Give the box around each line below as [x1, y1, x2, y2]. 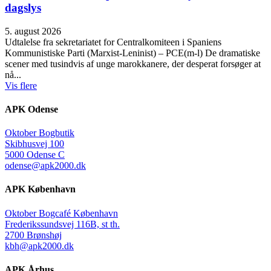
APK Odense [5, 103, 58, 114]
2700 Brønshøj [5, 229, 62, 240]
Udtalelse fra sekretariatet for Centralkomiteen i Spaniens [5, 36, 221, 47]
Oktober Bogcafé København [5, 207, 118, 218]
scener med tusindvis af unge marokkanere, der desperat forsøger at [5, 58, 261, 69]
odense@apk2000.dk [5, 160, 86, 171]
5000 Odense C [5, 149, 65, 160]
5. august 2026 [5, 25, 61, 36]
